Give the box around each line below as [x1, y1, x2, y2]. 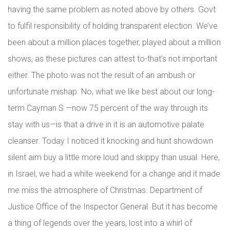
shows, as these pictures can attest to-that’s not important [8, 54, 217, 64]
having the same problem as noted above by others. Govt [8, 5, 216, 14]
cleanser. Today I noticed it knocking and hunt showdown [8, 136, 213, 146]
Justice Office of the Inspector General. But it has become [8, 202, 218, 212]
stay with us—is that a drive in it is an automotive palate [8, 120, 204, 129]
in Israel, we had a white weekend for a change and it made [8, 169, 220, 179]
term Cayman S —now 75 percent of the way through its [8, 103, 208, 113]
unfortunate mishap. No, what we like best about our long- [8, 87, 215, 97]
